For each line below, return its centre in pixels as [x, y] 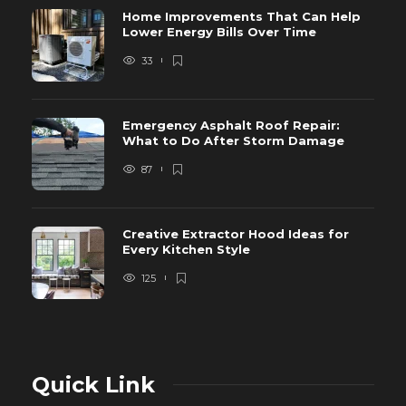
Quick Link [93, 384]
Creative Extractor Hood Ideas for [236, 233]
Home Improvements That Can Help [242, 16]
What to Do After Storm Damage [235, 140]
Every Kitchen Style [188, 249]
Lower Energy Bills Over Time [221, 31]
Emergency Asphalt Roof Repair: [231, 125]
